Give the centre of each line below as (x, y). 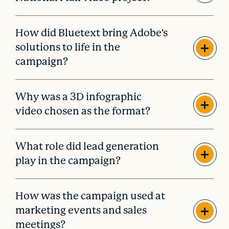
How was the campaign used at (90, 196)
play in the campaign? (68, 161)
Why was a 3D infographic (79, 97)
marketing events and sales (81, 211)
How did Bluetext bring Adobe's (92, 33)
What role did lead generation (87, 147)
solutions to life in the (68, 48)
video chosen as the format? (83, 111)
